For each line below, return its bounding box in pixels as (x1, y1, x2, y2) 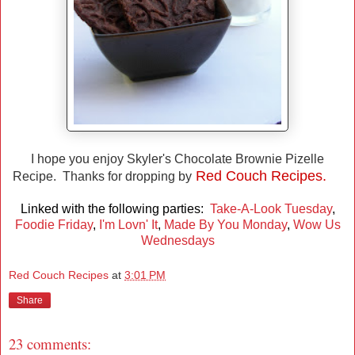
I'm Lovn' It (98, 218, 158, 232)
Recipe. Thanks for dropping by (13, 170, 192, 184)
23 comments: (9, 333, 91, 353)
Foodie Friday (14, 218, 93, 232)
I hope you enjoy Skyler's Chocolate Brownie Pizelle (31, 152, 324, 166)
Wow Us (292, 218, 341, 232)
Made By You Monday (163, 218, 287, 232)
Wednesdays (140, 234, 215, 248)
